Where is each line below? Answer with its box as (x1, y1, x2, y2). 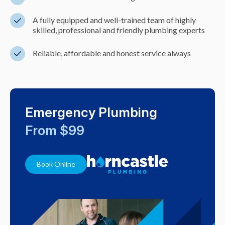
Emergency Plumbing (25, 104, 157, 121)
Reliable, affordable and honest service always (33, 48, 191, 58)
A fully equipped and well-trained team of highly (33, 15, 196, 25)
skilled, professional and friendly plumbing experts (33, 25, 205, 35)
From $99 (25, 123, 84, 139)
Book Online (37, 160, 75, 169)
